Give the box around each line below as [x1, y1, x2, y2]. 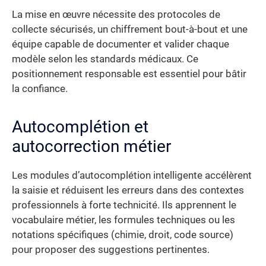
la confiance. [12, 83, 68, 94]
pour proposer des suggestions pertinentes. [12, 243, 210, 255]
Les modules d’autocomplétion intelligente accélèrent [12, 169, 252, 181]
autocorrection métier [12, 136, 171, 156]
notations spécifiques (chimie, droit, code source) [12, 229, 233, 240]
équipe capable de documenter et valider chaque [12, 38, 229, 50]
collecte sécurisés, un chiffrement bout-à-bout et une [12, 23, 248, 35]
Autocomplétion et [12, 116, 148, 137]
